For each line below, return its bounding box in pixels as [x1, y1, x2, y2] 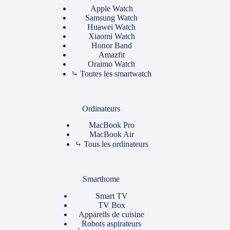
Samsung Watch [85, 13, 138, 22]
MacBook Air [89, 130, 134, 139]
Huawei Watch [87, 22, 136, 31]
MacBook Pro [88, 121, 135, 130]
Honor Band [91, 41, 132, 50]
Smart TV [95, 191, 128, 201]
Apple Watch [90, 4, 133, 13]
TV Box [98, 201, 125, 210]
